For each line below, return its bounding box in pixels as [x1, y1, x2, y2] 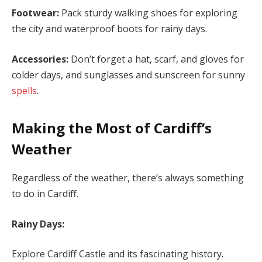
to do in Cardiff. [12, 187, 78, 201]
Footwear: [12, 6, 61, 20]
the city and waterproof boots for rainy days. [12, 22, 207, 36]
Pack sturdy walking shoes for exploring [61, 6, 237, 20]
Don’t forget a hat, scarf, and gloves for [68, 52, 244, 65]
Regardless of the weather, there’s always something [12, 171, 244, 185]
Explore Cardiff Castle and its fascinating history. [12, 247, 223, 261]
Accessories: [12, 52, 68, 65]
